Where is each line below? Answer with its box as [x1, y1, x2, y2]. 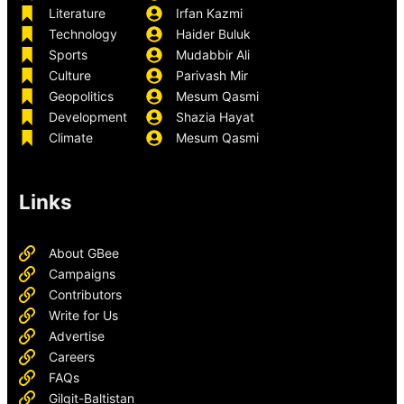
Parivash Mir [176, 68, 249, 84]
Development [49, 109, 128, 125]
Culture [49, 68, 92, 84]
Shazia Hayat [176, 109, 255, 125]
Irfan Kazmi [176, 5, 243, 22]
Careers [49, 349, 96, 365]
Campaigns [49, 266, 116, 282]
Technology [49, 26, 118, 42]
